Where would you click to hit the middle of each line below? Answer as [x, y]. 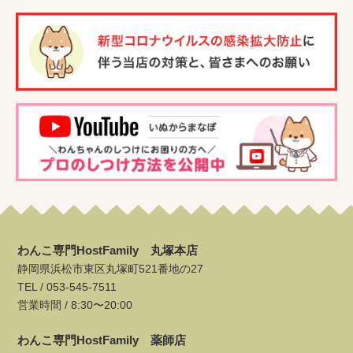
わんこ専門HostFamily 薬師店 [102, 340]
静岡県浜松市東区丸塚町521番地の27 [111, 268]
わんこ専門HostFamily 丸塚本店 [108, 250]
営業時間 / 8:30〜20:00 [75, 305]
